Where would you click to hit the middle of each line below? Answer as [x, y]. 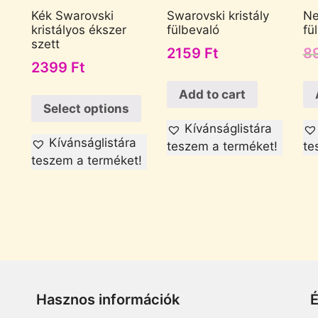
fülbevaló [193, 29]
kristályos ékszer [79, 29]
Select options [86, 108]
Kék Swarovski [72, 15]
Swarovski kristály [218, 15]
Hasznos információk [108, 300]
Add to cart [213, 94]
